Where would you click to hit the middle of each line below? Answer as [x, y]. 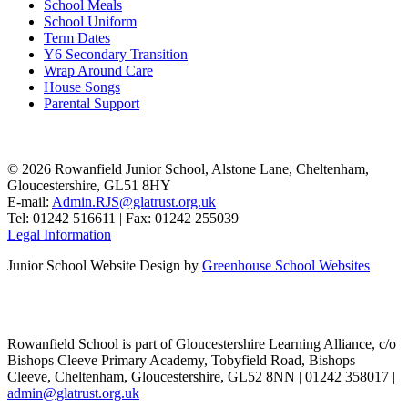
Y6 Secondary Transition [116, 54]
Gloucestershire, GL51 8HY [89, 185]
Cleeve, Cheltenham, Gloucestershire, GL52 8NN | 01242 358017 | [201, 376]
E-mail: [30, 201]
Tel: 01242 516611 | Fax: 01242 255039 [123, 218]
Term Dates [77, 37]
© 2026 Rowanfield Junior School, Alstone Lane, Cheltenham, [188, 168]
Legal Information [59, 234]
